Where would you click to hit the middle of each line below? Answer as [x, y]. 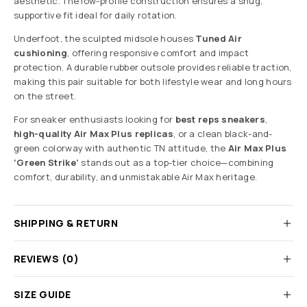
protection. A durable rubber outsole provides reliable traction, [153, 67]
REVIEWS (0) [47, 259]
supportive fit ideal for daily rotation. [96, 15]
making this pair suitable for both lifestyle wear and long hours [153, 82]
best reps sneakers [220, 120]
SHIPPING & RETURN [66, 223]
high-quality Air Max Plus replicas [94, 134]
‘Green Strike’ [47, 163]
